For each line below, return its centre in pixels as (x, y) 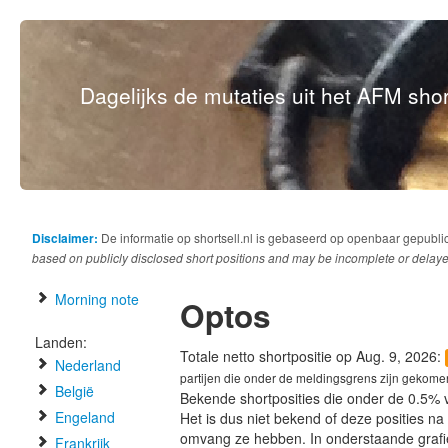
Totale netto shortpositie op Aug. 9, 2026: (312, 356)
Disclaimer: (65, 238)
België (72, 391)
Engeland (83, 417)
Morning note (95, 299)
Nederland (86, 365)
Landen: (61, 342)
